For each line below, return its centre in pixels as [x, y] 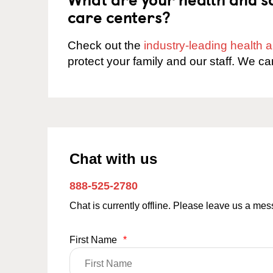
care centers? [119, 17]
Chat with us [113, 158]
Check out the [106, 45]
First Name [94, 239]
